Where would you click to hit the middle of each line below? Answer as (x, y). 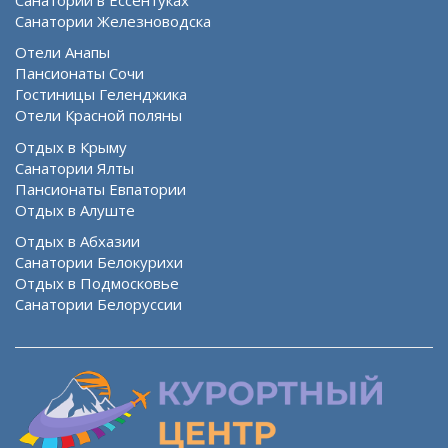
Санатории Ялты (74, 167)
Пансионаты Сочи (79, 73)
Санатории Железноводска (113, 20)
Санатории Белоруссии (98, 304)
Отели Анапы (62, 52)
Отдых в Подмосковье (97, 283)
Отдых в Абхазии (77, 241)
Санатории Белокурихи (99, 262)
